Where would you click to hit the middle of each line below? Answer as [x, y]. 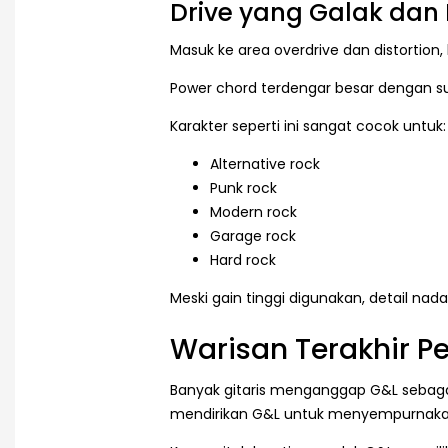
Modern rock [253, 212]
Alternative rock [265, 164]
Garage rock [253, 236]
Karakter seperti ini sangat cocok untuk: [308, 126]
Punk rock [243, 188]
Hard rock [243, 260]
